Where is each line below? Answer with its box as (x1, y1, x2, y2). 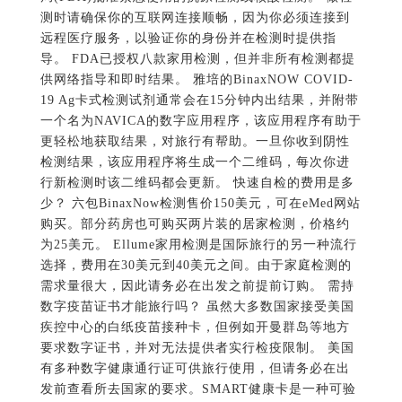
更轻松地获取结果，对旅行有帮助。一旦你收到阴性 (39, 135, 350, 149)
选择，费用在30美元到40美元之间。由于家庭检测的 (39, 258, 352, 273)
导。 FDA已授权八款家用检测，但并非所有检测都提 (39, 52, 355, 66)
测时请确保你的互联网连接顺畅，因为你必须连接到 (39, 11, 350, 25)
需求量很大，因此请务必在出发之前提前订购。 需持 (39, 279, 354, 293)
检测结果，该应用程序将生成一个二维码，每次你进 (39, 155, 350, 170)
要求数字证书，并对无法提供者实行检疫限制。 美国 (39, 341, 354, 355)
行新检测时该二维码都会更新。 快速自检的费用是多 (39, 176, 354, 190)
